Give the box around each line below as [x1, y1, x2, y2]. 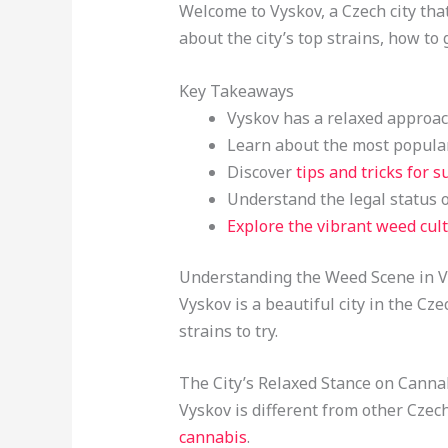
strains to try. [178, 319, 278, 342]
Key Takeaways [178, 79, 294, 102]
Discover [226, 160, 296, 183]
